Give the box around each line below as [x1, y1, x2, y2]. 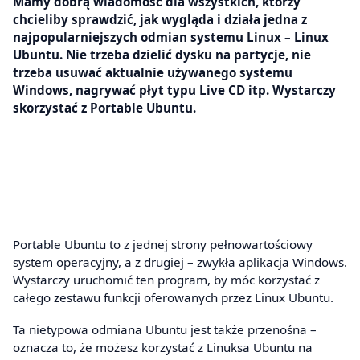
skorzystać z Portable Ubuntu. [13, 99, 196, 116]
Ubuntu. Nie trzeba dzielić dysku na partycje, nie [13, 46, 311, 63]
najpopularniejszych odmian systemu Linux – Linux [13, 28, 329, 45]
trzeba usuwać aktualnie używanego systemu [13, 63, 292, 80]
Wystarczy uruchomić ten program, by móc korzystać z [13, 272, 320, 288]
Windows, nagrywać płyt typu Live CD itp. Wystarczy [13, 81, 336, 98]
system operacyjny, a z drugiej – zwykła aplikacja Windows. [13, 254, 347, 271]
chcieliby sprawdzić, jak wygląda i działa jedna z [13, 10, 307, 27]
